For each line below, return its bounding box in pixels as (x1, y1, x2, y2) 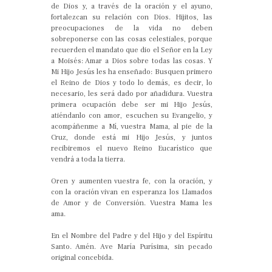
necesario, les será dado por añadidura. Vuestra (51, 89, 212, 98)
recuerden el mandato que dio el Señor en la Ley (51, 45, 212, 55)
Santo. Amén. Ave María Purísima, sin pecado (51, 242, 212, 251)
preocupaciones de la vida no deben (51, 23, 212, 33)
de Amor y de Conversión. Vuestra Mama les (51, 198, 212, 208)
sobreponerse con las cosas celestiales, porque (51, 34, 212, 44)
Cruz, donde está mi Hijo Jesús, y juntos (51, 132, 212, 142)
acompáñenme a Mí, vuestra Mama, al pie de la (51, 121, 212, 131)
